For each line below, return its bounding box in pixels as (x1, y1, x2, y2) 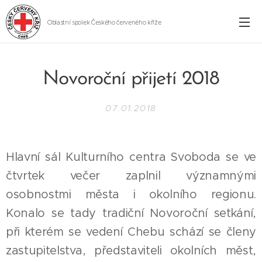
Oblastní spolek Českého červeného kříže (47, 18, 161, 26)
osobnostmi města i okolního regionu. (6, 187, 256, 202)
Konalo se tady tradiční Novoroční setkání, (6, 206, 256, 220)
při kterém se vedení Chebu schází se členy (6, 225, 256, 239)
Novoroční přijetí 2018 (42, 69, 220, 89)
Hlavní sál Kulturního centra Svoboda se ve (6, 150, 256, 164)
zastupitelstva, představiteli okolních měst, (6, 243, 256, 258)
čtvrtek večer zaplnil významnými (6, 168, 256, 183)
